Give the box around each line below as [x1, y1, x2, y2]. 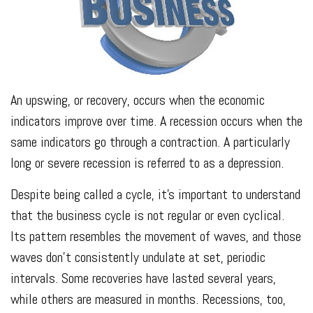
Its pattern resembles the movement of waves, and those [10, 227, 301, 245]
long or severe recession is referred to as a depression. [10, 154, 284, 172]
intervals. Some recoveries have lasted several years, [10, 269, 276, 287]
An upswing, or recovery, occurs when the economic [10, 91, 265, 109]
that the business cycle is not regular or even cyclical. [10, 206, 284, 224]
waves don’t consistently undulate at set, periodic [10, 248, 265, 266]
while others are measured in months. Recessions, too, [10, 290, 286, 308]
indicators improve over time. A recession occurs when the [10, 112, 303, 130]
